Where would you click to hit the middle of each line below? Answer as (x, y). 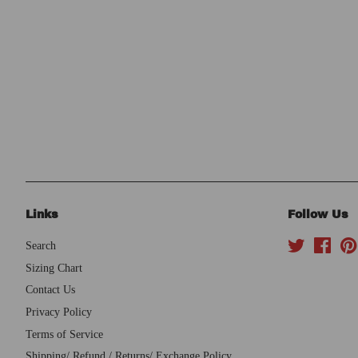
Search (41, 246)
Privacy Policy (59, 312)
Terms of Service (64, 334)
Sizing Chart (54, 267)
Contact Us (50, 290)
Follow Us (318, 215)
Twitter (321, 246)
